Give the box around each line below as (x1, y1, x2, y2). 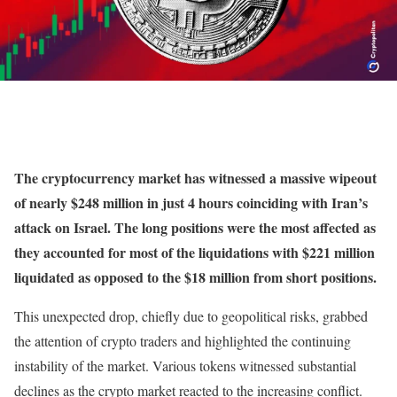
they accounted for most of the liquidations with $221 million (14, 242, 375, 263)
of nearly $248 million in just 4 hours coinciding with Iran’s (14, 192, 368, 214)
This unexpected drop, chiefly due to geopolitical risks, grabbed (14, 307, 368, 326)
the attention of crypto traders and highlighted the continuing (14, 331, 351, 351)
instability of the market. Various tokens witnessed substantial (14, 356, 356, 376)
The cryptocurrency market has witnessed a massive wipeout (14, 167, 377, 189)
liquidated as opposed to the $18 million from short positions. (14, 267, 377, 288)
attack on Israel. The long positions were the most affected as (14, 217, 376, 238)
